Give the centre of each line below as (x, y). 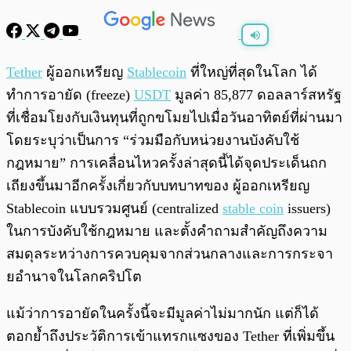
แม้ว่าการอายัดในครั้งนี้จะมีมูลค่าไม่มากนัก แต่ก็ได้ (163, 314)
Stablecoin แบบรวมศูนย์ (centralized (114, 209)
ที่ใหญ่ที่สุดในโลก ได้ (252, 72)
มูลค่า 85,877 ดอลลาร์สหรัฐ (256, 95)
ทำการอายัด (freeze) (70, 95)
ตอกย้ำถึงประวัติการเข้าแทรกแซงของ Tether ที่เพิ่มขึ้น (170, 337)
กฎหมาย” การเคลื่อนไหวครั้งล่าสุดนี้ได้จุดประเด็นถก (166, 163)
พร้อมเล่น (63, 65)
